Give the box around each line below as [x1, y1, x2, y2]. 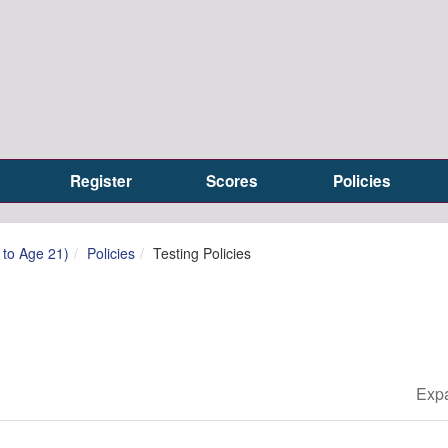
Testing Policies [153, 243, 251, 263]
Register [70, 170, 132, 192]
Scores [206, 170, 258, 192]
